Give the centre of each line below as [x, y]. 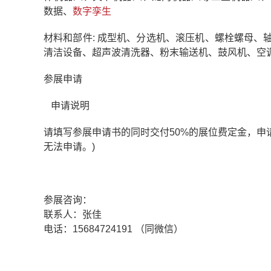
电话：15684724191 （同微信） [113, 229]
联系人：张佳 [73, 214]
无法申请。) [69, 147]
